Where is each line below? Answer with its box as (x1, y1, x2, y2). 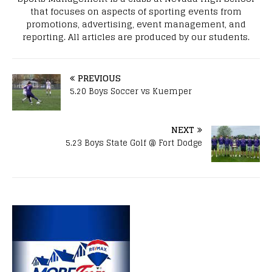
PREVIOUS (78, 70, 121, 86)
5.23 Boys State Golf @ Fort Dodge (66, 135, 202, 150)
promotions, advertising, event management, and (26, 16, 246, 32)
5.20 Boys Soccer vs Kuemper (70, 84, 192, 98)
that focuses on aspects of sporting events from (30, 3, 242, 19)
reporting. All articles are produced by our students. (22, 29, 250, 44)
